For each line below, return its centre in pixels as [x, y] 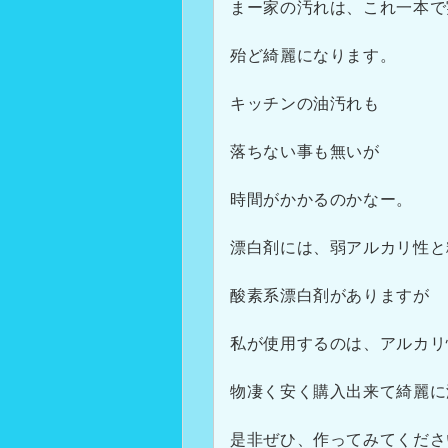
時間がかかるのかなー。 [322, 199]
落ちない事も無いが [305, 151]
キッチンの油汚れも [305, 103]
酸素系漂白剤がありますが [330, 295]
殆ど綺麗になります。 [313, 55]
